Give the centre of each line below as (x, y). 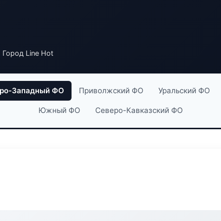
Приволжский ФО (111, 91)
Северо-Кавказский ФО (139, 110)
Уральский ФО (184, 91)
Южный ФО (59, 110)
